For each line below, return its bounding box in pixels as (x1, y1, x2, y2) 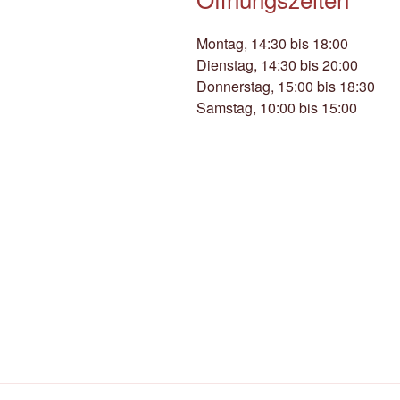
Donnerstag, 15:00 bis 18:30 (196, 75, 375, 96)
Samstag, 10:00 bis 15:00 (196, 96, 357, 118)
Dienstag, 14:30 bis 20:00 (196, 54, 358, 75)
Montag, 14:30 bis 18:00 (196, 32, 348, 54)
